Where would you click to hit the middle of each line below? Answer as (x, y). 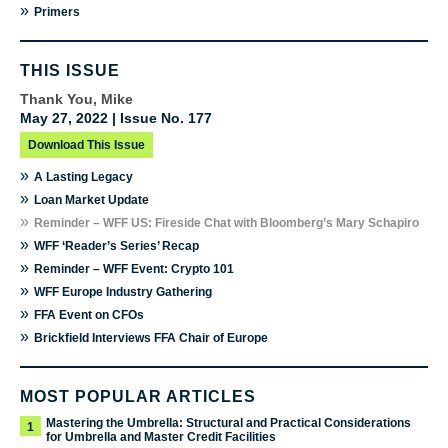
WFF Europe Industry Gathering (123, 292)
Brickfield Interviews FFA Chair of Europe (151, 338)
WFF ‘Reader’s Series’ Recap (116, 246)
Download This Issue (86, 145)
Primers (57, 12)
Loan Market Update (91, 200)
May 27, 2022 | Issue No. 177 (116, 118)
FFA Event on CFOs (89, 315)
